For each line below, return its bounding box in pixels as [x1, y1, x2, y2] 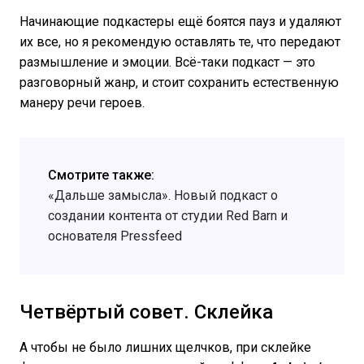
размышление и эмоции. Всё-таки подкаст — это [19, 54, 315, 71]
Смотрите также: [48, 167, 154, 184]
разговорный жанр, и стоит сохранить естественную [19, 75, 339, 91]
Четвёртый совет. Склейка [19, 301, 273, 324]
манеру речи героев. [19, 95, 145, 111]
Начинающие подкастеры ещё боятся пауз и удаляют [19, 14, 341, 30]
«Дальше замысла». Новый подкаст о [48, 188, 278, 204]
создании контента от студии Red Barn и [48, 208, 288, 224]
